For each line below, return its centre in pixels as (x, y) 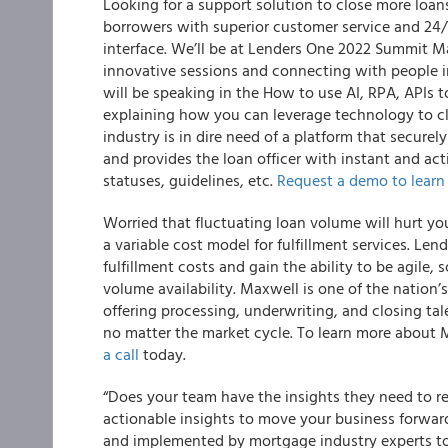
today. (162, 354)
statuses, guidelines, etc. (190, 180)
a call (121, 354)
